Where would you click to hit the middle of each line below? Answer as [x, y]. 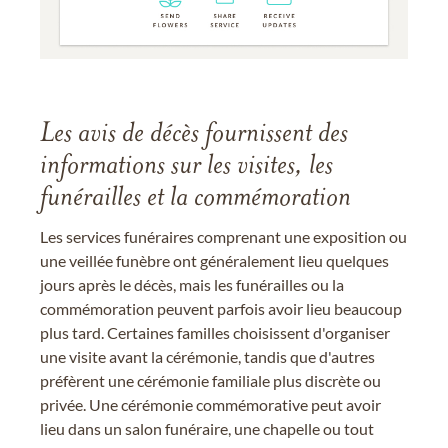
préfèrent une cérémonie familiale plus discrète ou [210, 380]
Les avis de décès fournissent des [194, 134]
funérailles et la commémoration [195, 198]
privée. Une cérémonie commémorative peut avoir [210, 404]
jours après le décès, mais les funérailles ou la [192, 284]
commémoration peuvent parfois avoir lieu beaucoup [221, 308]
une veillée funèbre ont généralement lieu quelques [214, 260]
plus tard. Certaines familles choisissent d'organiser [215, 332]
